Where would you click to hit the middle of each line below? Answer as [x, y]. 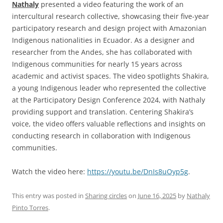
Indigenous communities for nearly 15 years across [97, 64]
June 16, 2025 [157, 196]
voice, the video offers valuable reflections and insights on [109, 124]
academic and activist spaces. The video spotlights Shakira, [111, 76]
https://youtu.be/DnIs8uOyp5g [138, 172]
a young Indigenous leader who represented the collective [109, 88]
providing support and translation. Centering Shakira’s [103, 112]
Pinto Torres [30, 208]
